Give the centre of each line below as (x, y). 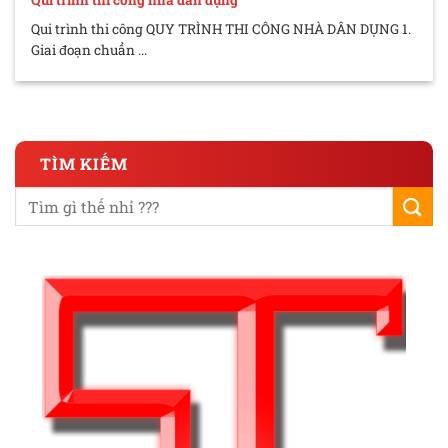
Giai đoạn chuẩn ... (89, 49)
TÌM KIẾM (84, 164)
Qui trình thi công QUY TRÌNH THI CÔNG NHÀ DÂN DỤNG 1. (221, 28)
